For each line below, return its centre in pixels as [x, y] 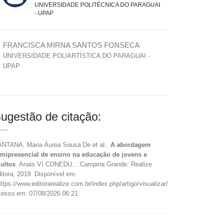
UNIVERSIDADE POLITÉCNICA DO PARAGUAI [97, 5]
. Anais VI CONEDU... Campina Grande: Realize [84, 164]
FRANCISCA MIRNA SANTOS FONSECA [71, 45]
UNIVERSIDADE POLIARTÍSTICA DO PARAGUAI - [76, 56]
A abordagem [131, 145]
